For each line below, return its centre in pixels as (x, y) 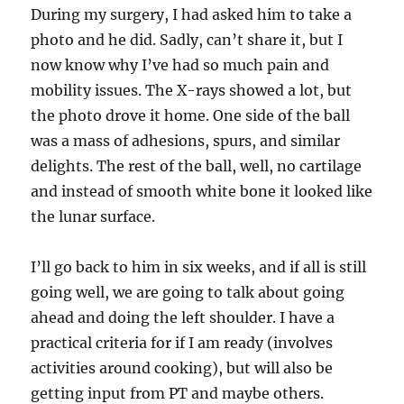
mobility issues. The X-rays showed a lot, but (192, 90)
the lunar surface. (93, 216)
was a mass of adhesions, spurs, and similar (186, 140)
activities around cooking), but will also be (182, 367)
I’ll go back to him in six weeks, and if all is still (199, 266)
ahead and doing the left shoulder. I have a (183, 317)
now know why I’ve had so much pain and (180, 64)
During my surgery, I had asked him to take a (192, 14)
